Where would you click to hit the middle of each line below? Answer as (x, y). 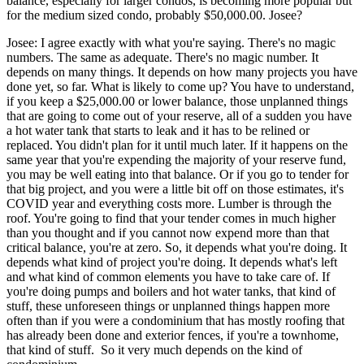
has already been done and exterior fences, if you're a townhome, (173, 335)
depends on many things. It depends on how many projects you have (182, 71)
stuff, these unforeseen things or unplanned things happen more (168, 305)
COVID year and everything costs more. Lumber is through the (169, 203)
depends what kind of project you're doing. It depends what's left (172, 262)
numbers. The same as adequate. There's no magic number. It (162, 57)
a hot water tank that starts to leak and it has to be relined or (158, 130)
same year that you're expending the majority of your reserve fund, (176, 159)
